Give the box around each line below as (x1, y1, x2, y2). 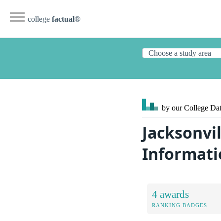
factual (52, 15, 74, 23)
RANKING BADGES (152, 202, 207, 208)
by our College (160, 104, 210, 112)
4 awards (152, 188, 189, 200)
